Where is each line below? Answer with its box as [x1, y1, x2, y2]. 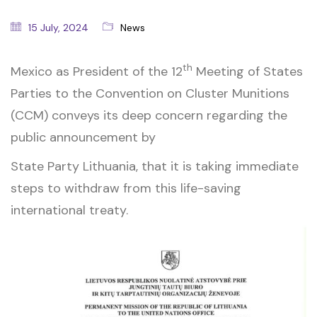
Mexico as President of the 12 [11, 63, 183, 81]
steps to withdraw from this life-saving [11, 179, 241, 197]
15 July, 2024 [28, 21, 88, 35]
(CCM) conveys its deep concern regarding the [11, 107, 287, 125]
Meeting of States [192, 63, 303, 81]
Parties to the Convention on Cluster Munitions [11, 85, 289, 103]
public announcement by [11, 129, 156, 146]
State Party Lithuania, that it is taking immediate [11, 157, 299, 175]
